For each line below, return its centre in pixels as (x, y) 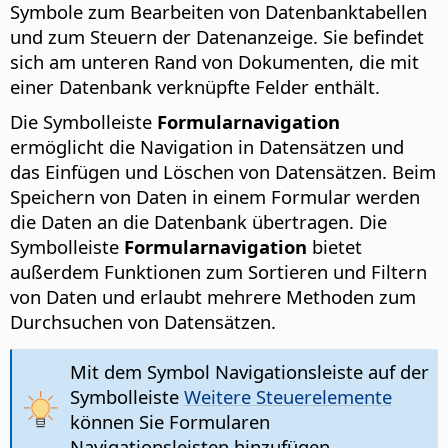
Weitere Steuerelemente (287, 397)
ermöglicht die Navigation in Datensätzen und (207, 147)
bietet (334, 247)
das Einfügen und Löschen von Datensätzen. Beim (223, 172)
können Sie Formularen (169, 422)
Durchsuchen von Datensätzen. (143, 322)
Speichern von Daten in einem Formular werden (215, 197)
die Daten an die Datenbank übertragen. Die (198, 222)
